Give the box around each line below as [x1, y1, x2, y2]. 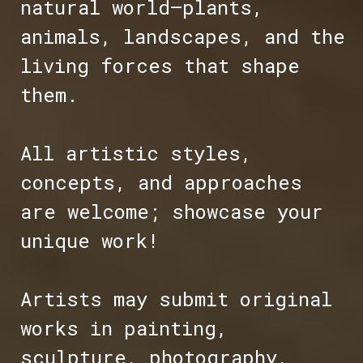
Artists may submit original [19, 286, 332, 313]
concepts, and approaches [19, 169, 302, 196]
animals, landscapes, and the [19, 23, 345, 50]
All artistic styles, [19, 140, 252, 167]
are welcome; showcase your [19, 199, 323, 225]
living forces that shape [19, 53, 300, 79]
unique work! [19, 228, 159, 254]
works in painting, [19, 315, 228, 342]
